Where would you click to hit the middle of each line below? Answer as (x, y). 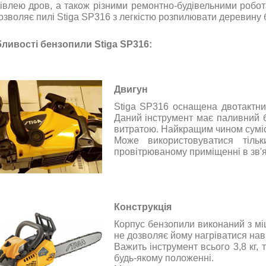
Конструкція (142, 207)
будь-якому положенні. (164, 258)
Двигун (131, 89)
